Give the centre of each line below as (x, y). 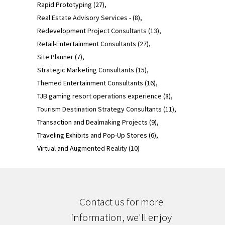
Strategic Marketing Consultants (86, 70)
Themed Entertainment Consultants (90, 83)
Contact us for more (121, 201)
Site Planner (55, 57)
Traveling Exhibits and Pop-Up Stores (92, 135)
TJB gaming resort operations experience (99, 96)
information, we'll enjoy (121, 217)
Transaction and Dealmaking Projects (92, 122)
